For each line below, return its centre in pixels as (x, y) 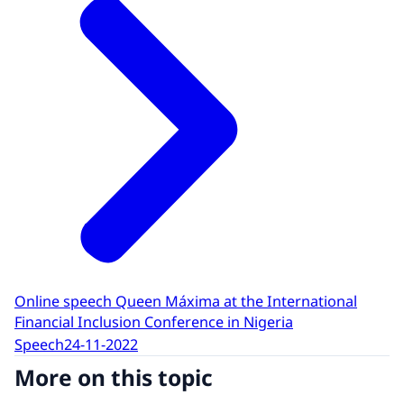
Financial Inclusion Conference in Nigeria (154, 322)
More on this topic (114, 377)
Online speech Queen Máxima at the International (186, 302)
